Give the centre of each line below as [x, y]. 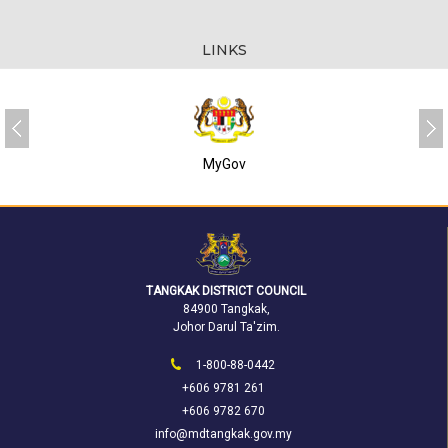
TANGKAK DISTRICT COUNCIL [226, 291]
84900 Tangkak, [226, 309]
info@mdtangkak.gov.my [223, 434]
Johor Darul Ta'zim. [226, 327]
